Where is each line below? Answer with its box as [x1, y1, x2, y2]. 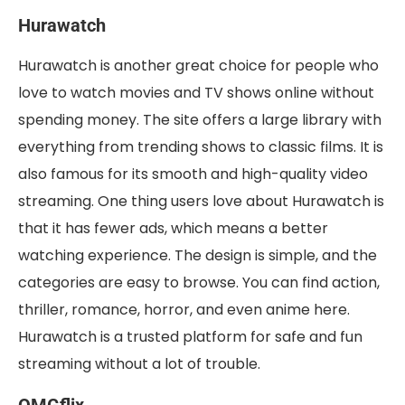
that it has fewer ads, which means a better [18, 218, 328, 240]
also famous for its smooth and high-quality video [18, 164, 368, 185]
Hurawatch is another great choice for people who [18, 55, 379, 77]
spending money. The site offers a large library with [18, 109, 381, 131]
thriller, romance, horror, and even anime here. [18, 299, 350, 321]
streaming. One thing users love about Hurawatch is [18, 191, 384, 212]
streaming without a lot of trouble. [18, 353, 260, 375]
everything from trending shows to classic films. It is [18, 137, 383, 158]
